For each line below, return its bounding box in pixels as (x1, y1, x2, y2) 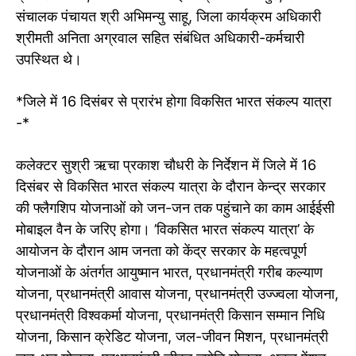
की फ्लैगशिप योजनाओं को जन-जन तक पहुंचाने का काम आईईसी (16, 199, 335, 217)
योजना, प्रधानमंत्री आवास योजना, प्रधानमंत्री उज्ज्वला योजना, (16, 285, 339, 303)
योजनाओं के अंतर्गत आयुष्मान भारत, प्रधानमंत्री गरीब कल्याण (16, 264, 323, 281)
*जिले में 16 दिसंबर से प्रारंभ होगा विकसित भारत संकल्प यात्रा (16, 93, 331, 110)
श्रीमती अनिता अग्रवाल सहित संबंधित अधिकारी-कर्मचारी (16, 29, 304, 47)
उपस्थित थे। (16, 51, 82, 68)
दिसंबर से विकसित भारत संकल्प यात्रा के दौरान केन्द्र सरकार (16, 178, 326, 195)
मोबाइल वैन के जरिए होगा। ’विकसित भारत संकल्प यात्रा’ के (16, 221, 314, 238)
